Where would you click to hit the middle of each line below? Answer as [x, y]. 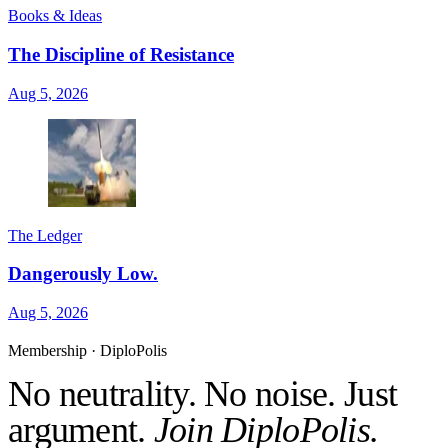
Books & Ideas [55, 16]
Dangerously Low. [83, 274]
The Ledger [45, 235]
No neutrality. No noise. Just [203, 394]
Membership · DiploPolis [87, 351]
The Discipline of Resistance [121, 54]
